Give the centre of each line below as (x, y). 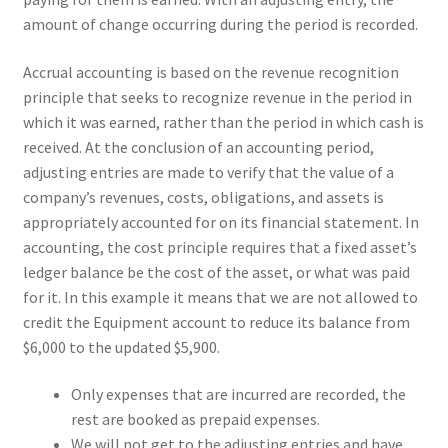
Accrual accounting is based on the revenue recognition (210, 71)
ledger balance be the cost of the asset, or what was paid (216, 271)
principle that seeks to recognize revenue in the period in (217, 96)
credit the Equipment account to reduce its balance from (216, 321)
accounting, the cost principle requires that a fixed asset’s (219, 246)
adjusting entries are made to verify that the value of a (208, 171)
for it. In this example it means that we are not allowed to (220, 296)
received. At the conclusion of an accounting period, (198, 146)
